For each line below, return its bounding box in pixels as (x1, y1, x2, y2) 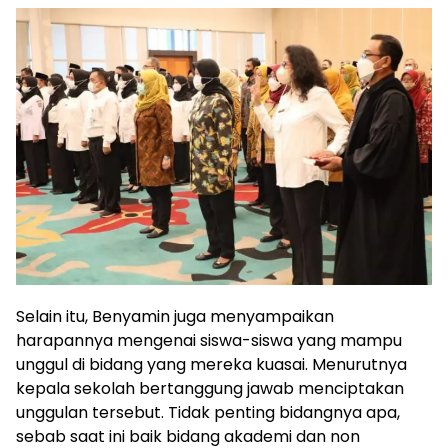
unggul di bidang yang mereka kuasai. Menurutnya (16, 352, 407, 376)
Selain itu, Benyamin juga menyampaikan (16, 304, 334, 328)
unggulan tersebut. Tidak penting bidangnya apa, (16, 400, 400, 424)
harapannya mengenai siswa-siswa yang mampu (16, 328, 402, 352)
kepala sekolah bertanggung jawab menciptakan (16, 376, 404, 400)
